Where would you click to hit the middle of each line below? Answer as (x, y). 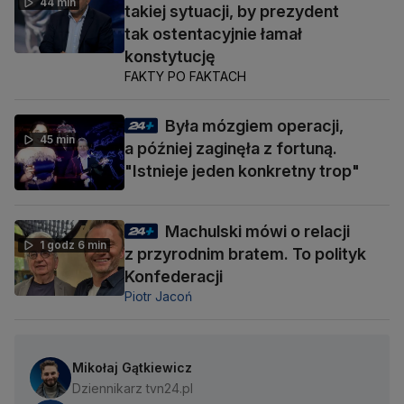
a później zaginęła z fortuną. (231, 148)
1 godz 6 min (73, 245)
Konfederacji (174, 277)
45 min (57, 139)
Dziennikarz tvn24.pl (133, 389)
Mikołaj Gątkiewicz (132, 368)
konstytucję (170, 56)
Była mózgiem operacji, (254, 125)
